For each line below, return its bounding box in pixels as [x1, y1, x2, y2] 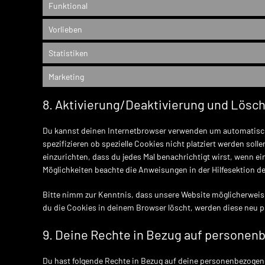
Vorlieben [49, 24, 82, 34]
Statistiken [49, 47, 88, 58]
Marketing [49, 71, 84, 82]
